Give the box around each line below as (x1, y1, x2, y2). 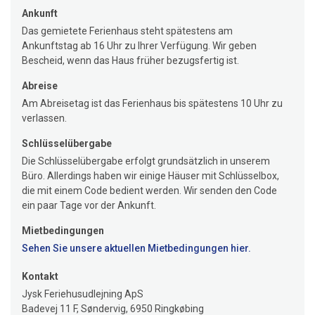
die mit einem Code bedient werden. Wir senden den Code (22, 185, 277, 196)
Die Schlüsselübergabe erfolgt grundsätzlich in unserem (22, 155, 270, 167)
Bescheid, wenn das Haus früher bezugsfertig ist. (22, 55, 239, 66)
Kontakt (22, 271, 58, 282)
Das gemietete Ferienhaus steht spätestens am (22, 25, 233, 37)
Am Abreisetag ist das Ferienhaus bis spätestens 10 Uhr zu (22, 98, 283, 109)
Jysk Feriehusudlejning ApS (22, 288, 143, 300)
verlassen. (22, 112, 67, 124)
